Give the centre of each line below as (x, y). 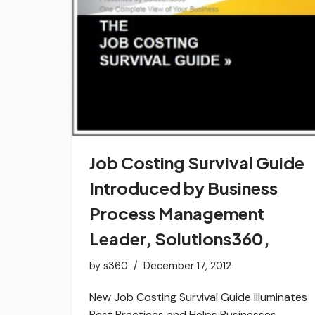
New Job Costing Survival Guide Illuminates (198, 297)
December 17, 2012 (187, 265)
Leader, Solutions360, (180, 238)
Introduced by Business (184, 187)
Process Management (177, 213)
